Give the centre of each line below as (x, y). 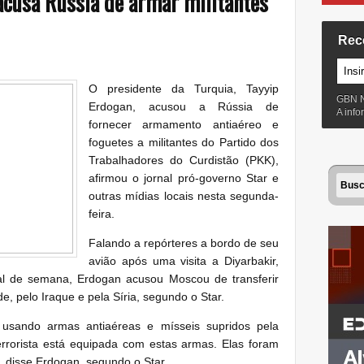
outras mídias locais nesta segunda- (184, 195)
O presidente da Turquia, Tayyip (184, 88)
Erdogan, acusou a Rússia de (184, 106)
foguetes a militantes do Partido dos (184, 142)
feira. (113, 213)
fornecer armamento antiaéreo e (184, 124)
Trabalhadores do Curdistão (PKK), (184, 160)
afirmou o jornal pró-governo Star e (184, 178)
